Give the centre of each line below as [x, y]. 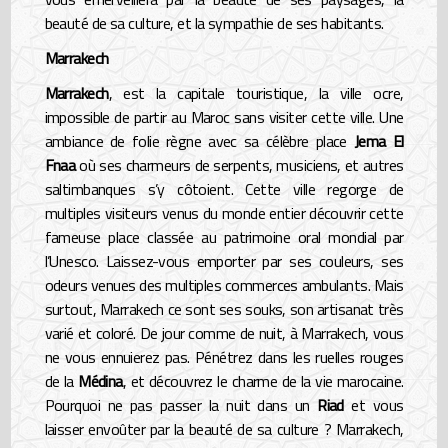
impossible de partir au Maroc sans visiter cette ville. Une [224, 117]
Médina [100, 381]
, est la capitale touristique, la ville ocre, [256, 93]
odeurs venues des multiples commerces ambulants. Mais [224, 285]
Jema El [378, 141]
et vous [373, 405]
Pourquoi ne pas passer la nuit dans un [181, 405]
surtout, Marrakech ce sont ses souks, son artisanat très [224, 309]
